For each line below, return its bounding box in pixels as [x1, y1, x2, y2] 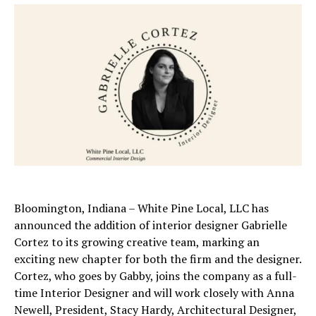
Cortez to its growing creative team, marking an [14, 234, 260, 250]
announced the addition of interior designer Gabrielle [14, 217, 287, 233]
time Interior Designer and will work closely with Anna [14, 285, 294, 301]
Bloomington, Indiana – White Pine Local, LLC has [14, 200, 269, 217]
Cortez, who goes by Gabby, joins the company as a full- [14, 268, 297, 284]
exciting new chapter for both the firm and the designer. [14, 251, 301, 267]
